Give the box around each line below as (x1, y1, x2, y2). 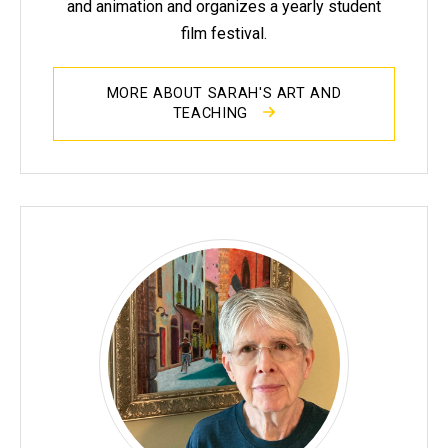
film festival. (181, 23, 267, 43)
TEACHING (172, 104, 253, 122)
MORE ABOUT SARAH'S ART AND (106, 84, 342, 102)
